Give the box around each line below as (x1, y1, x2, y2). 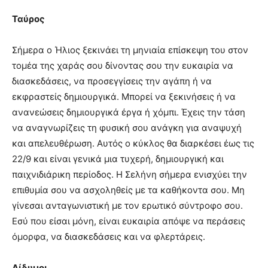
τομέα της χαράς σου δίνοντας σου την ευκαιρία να (12, 59, 233, 71)
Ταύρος (12, 13, 45, 25)
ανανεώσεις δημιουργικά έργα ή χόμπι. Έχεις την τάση (12, 106, 245, 118)
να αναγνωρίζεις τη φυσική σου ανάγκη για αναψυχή (12, 121, 242, 133)
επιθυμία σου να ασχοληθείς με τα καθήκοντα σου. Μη (12, 184, 245, 196)
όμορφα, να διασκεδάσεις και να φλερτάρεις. (12, 230, 205, 242)
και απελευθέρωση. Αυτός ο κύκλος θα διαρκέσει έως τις (12, 137, 254, 149)
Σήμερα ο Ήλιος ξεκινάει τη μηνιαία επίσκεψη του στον (12, 44, 248, 56)
